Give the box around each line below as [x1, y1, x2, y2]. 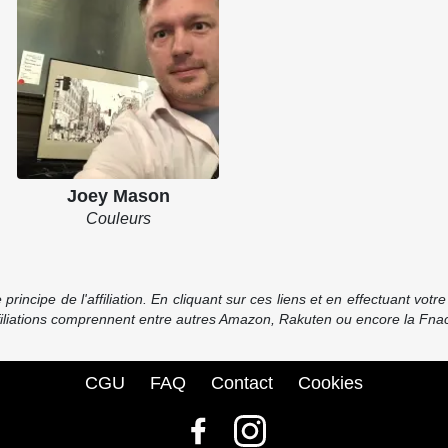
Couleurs [85, 209, 151, 227]
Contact [211, 373, 273, 394]
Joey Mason [66, 185, 170, 206]
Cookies [298, 373, 363, 394]
